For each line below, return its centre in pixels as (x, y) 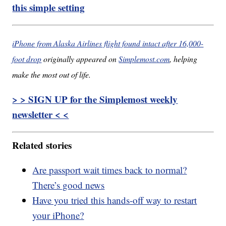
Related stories (42, 145)
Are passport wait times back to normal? (110, 169)
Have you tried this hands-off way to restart (115, 200)
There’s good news (69, 185)
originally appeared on (80, 59)
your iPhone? (58, 215)
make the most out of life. (52, 75)
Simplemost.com (144, 59)
